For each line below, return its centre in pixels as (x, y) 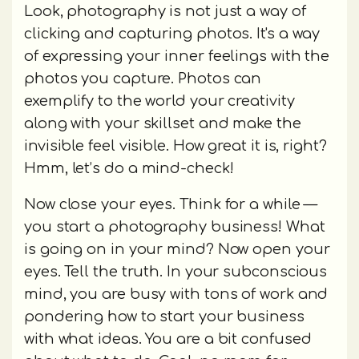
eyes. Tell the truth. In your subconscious (176, 272)
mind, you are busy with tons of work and (176, 294)
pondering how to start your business (164, 317)
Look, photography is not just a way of (165, 12)
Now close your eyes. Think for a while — (171, 205)
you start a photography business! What (175, 227)
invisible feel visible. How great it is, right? (175, 146)
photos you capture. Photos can (143, 79)
